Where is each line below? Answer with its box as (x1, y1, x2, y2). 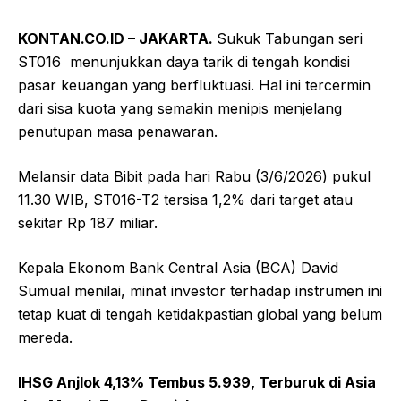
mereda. (18, 328, 73, 346)
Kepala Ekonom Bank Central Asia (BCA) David (18, 258, 338, 277)
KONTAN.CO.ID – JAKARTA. (18, 29, 217, 47)
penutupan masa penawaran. (18, 122, 218, 141)
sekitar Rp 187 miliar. (18, 213, 158, 232)
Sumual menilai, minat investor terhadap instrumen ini (18, 281, 382, 300)
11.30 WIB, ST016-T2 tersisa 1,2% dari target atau (18, 190, 353, 209)
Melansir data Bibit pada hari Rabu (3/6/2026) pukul (18, 166, 371, 185)
